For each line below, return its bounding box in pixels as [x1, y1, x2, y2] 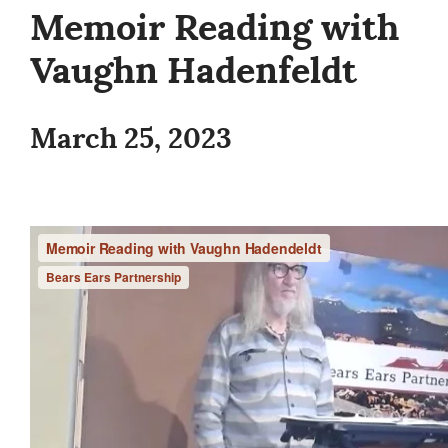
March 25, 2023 [30, 120, 232, 158]
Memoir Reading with [30, 4, 399, 52]
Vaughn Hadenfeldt [30, 47, 366, 95]
